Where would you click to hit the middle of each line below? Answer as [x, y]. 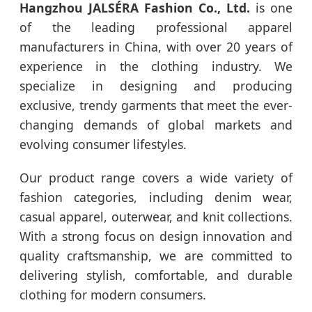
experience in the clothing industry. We [156, 66]
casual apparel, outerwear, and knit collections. [156, 217]
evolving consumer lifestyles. [103, 144]
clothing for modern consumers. [113, 295]
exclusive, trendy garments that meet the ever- [156, 105]
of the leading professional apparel [156, 27]
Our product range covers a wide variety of [156, 178]
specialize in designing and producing [156, 86]
